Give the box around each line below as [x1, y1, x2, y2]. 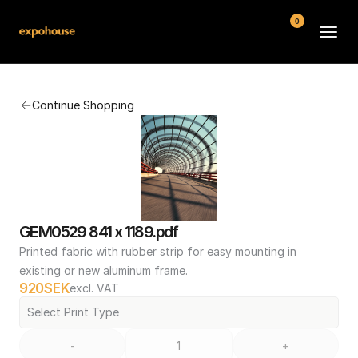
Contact [156, 177, 211, 193]
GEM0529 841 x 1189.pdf [19, 222, 178, 241]
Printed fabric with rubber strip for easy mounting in [19, 245, 296, 258]
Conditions [147, 215, 220, 232]
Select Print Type [27, 305, 119, 319]
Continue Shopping [32, 98, 134, 112]
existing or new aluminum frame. [19, 264, 188, 277]
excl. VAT [70, 281, 120, 295]
